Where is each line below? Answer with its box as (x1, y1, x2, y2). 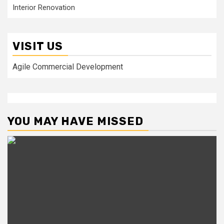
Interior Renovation (12, 3, 75, 12)
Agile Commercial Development (12, 62, 123, 71)
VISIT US (12, 39, 63, 53)
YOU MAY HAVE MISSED (7, 114, 143, 128)
